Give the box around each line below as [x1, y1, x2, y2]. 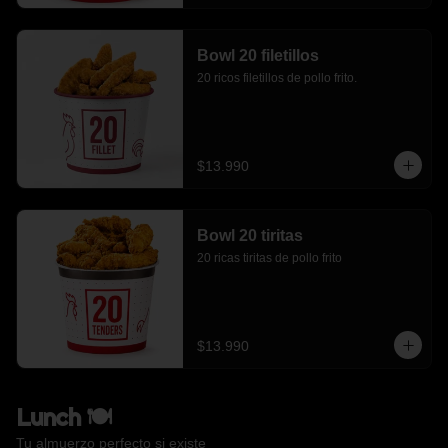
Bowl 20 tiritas [196, 227, 303, 244]
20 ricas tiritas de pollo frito [196, 251, 342, 265]
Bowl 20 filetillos [196, 47, 319, 64]
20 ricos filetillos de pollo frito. [196, 71, 357, 85]
